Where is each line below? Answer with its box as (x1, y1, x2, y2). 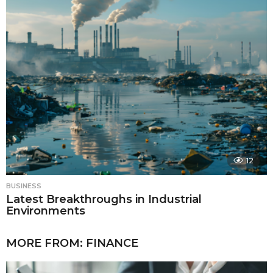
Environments (6, 204, 85, 218)
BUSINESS (6, 181, 41, 190)
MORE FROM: (6, 236, 86, 250)
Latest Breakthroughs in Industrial (6, 192, 202, 206)
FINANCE (86, 236, 138, 250)
